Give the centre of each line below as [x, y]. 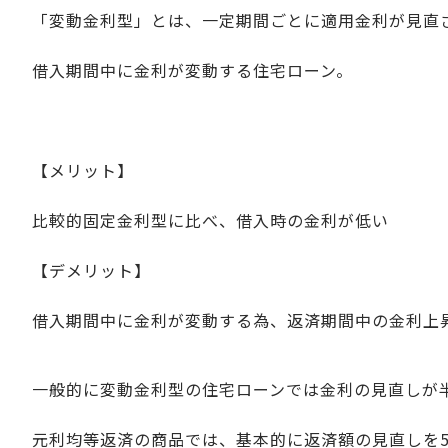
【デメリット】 [91, 269]
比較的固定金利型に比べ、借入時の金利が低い [210, 219]
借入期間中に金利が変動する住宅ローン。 [192, 69]
